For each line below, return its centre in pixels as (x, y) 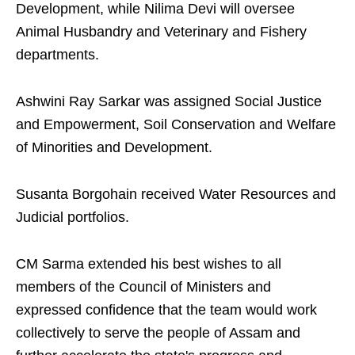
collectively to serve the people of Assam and (158, 333)
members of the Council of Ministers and (143, 287)
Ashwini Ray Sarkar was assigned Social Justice (169, 102)
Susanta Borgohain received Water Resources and (176, 195)
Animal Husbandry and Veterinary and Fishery (161, 32)
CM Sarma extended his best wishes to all (149, 264)
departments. (57, 55)
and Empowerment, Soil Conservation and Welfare (176, 125)
